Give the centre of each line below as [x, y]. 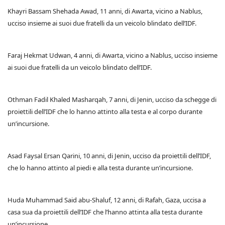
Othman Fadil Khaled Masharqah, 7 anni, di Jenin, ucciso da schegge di [112, 100]
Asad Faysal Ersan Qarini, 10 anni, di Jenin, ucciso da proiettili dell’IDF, [109, 156]
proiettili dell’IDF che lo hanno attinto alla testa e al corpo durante [105, 112]
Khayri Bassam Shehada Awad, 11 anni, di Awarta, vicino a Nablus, [105, 11]
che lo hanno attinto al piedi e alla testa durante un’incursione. [100, 168]
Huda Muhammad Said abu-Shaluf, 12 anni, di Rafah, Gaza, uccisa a [107, 200]
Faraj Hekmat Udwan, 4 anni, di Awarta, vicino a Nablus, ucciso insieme [113, 55]
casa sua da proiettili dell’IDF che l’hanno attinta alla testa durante [105, 212]
